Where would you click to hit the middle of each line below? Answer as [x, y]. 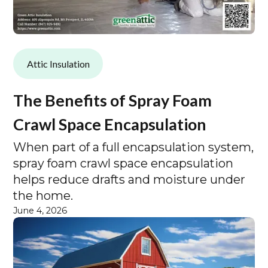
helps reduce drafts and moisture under [130, 179]
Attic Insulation [58, 63]
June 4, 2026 [40, 210]
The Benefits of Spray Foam [113, 100]
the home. [43, 195]
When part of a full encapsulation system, [134, 147]
